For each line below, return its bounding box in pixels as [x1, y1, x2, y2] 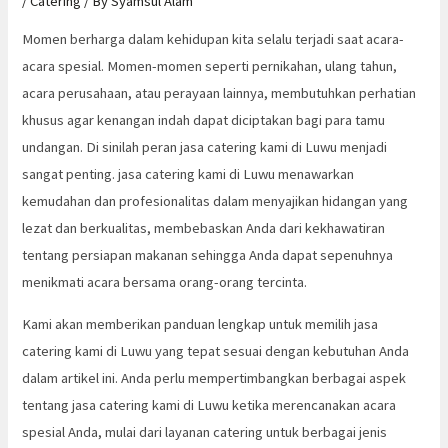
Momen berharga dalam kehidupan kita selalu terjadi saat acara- [22, 30, 405, 49]
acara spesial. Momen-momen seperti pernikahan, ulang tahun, [22, 57, 398, 76]
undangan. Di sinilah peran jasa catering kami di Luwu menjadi [22, 138, 388, 157]
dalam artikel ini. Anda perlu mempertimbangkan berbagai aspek [22, 369, 407, 387]
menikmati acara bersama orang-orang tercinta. [22, 273, 308, 292]
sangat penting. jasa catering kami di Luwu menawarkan [22, 165, 355, 184]
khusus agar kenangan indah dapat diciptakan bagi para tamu [22, 111, 386, 130]
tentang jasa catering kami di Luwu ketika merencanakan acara [22, 396, 397, 414]
